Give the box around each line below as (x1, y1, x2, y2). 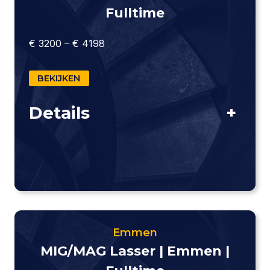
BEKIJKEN (37, 72, 81, 84)
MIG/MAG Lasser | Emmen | (40, 243, 230, 260)
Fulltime (105, 4, 165, 21)
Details (29, 102, 90, 123)
